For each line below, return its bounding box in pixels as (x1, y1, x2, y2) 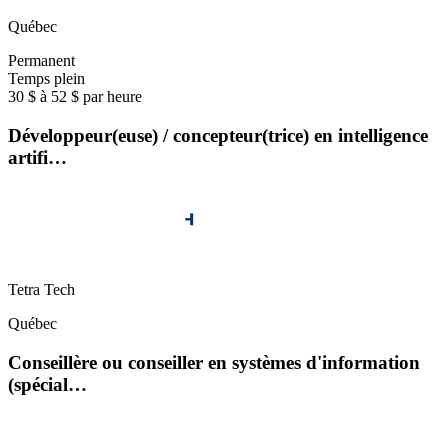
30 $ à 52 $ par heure (8, 88, 142, 106)
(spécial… (8, 374, 87, 396)
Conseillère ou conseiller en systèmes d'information (8, 352, 420, 374)
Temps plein (8, 70, 85, 88)
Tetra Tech (8, 281, 75, 299)
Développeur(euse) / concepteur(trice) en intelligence (8, 124, 428, 146)
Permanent (8, 52, 75, 70)
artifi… (8, 146, 67, 168)
